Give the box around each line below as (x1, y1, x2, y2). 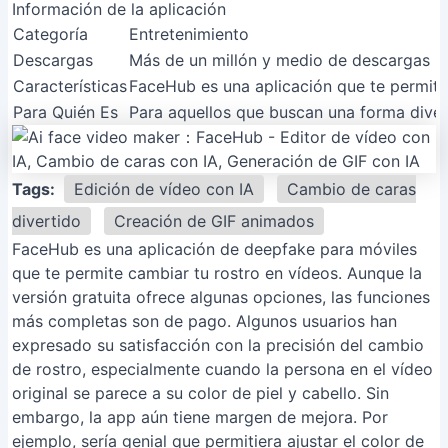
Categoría (13, 24, 88, 44)
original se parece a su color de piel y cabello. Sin (12, 383, 389, 403)
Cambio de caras (287, 179, 416, 199)
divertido (12, 211, 81, 231)
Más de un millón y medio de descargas (129, 50, 430, 70)
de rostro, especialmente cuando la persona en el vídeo (12, 359, 433, 379)
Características (13, 76, 127, 96)
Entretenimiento (129, 24, 249, 44)
